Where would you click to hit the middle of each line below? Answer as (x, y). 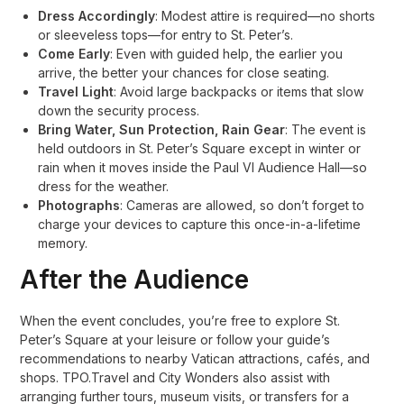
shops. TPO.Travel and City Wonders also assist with (175, 377)
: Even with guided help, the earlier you (227, 54)
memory (62, 243)
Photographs (79, 205)
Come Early (74, 54)
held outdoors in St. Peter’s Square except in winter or (200, 148)
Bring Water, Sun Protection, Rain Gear (162, 129)
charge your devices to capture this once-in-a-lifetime (200, 224)
